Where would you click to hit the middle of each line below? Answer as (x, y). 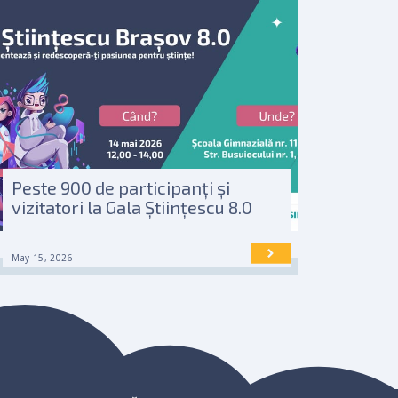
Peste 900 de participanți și (121, 187)
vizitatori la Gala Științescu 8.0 (132, 207)
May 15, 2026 (42, 258)
